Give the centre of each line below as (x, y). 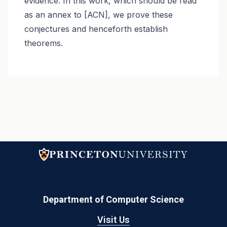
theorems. (43, 43)
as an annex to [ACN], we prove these (98, 14)
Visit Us (113, 220)
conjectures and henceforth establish (96, 29)
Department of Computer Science (113, 200)
